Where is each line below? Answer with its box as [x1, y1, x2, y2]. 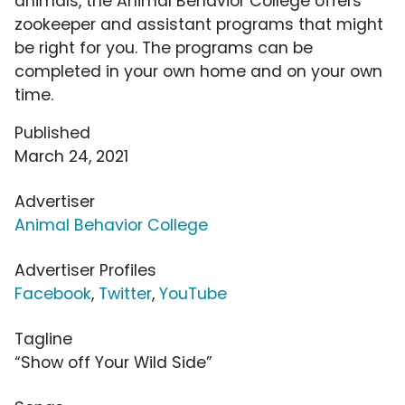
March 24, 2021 [14, 146, 128, 168]
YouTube [159, 283, 227, 306]
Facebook [14, 283, 91, 306]
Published [14, 122, 90, 145]
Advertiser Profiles [14, 259, 156, 282]
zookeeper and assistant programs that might [14, 14, 383, 36]
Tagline [14, 328, 72, 351]
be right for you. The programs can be [14, 37, 313, 60]
